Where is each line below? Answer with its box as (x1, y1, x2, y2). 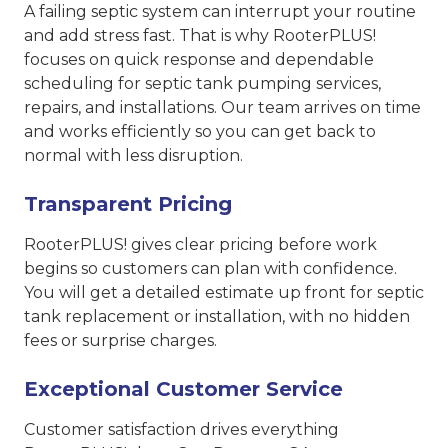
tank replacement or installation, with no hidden (24, 306, 410, 326)
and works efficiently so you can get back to (24, 121, 376, 141)
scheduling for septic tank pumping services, (24, 73, 381, 93)
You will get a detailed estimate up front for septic (24, 282, 424, 302)
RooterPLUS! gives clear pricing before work (24, 234, 377, 254)
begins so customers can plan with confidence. (24, 258, 397, 278)
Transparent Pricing (24, 191, 232, 216)
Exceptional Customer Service (24, 376, 343, 401)
